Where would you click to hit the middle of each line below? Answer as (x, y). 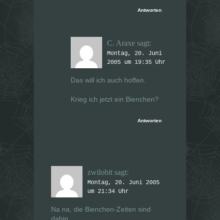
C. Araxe (121, 43)
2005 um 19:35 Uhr (136, 62)
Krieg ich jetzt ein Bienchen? (115, 99)
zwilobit (100, 172)
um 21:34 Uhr (108, 191)
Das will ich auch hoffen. (108, 80)
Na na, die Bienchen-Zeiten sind (101, 209)
